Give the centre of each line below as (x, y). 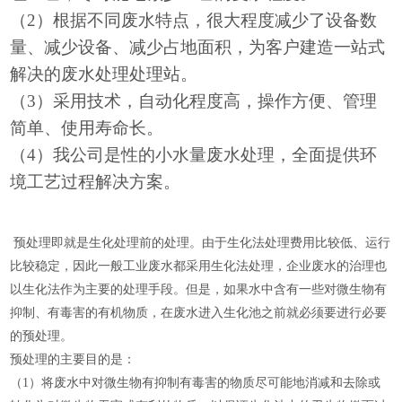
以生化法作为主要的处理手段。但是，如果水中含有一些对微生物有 (199, 289)
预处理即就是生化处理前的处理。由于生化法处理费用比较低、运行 (201, 243)
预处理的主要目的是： (73, 359)
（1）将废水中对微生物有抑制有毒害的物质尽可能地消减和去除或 (196, 383)
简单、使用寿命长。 (87, 128)
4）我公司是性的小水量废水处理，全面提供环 (202, 155)
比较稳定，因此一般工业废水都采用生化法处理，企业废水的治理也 (199, 266)
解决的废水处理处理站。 (104, 74)
